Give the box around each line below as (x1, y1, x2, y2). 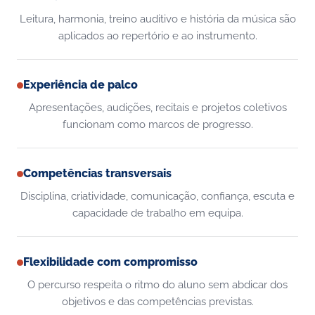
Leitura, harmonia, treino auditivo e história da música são (19, 13, 296, 25)
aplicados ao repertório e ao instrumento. (58, 30, 257, 41)
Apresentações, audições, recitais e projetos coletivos (28, 101, 287, 113)
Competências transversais (23, 167, 172, 180)
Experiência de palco (23, 78, 138, 91)
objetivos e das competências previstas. (61, 295, 254, 307)
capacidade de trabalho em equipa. (72, 207, 243, 219)
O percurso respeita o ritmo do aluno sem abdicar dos (27, 278, 288, 290)
